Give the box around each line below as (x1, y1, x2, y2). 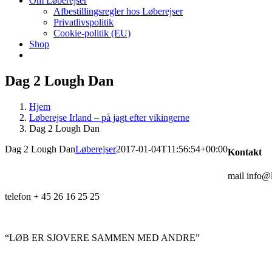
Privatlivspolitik (53, 16, 114, 27)
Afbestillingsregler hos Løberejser (53, 5, 183, 16)
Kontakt (228, 146, 262, 157)
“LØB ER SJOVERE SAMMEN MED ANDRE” (5, 233, 200, 243)
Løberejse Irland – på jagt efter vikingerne (29, 112, 189, 123)
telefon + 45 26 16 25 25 (5, 191, 100, 202)
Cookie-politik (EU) (53, 27, 131, 38)
